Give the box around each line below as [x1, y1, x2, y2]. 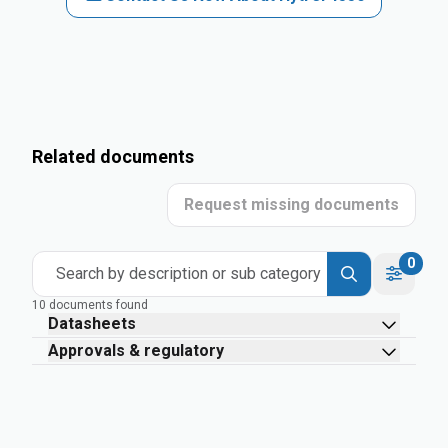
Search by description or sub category [56, 264, 321, 283]
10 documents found [32, 298, 148, 312]
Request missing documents [184, 195, 399, 214]
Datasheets [48, 314, 136, 333]
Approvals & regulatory [48, 341, 224, 360]
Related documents [32, 146, 194, 167]
